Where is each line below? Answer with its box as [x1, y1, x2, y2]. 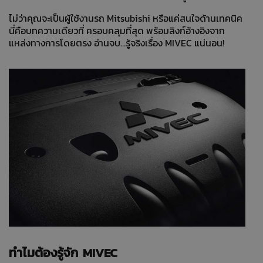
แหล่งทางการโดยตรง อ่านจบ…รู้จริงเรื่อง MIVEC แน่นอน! [9, 39, 224, 49]
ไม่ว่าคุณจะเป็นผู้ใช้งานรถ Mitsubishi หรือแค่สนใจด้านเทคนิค [9, 14, 242, 24]
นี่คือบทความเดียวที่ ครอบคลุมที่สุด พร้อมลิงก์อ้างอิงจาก [9, 26, 225, 36]
